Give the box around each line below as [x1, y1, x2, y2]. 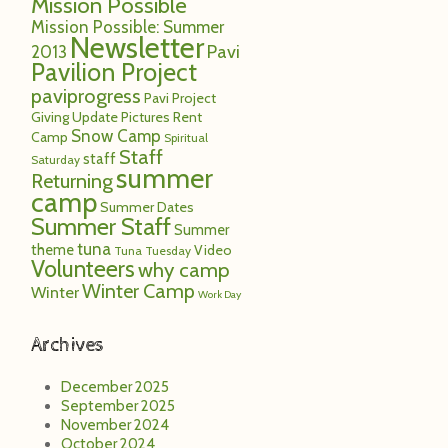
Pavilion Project [31, 56, 197, 87]
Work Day [198, 287, 241, 301]
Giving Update [31, 108, 118, 125]
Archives [31, 333, 104, 357]
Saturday [31, 151, 80, 167]
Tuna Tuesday [114, 242, 191, 258]
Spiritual [164, 129, 208, 145]
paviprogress [31, 82, 141, 108]
